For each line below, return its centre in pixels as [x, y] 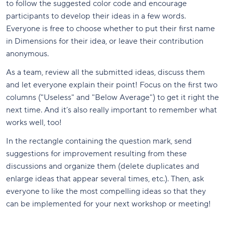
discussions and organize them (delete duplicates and [103, 166]
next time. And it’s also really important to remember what [111, 110]
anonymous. [27, 53]
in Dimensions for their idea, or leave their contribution [105, 41]
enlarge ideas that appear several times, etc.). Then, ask [105, 179]
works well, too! [34, 122]
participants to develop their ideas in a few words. [96, 16]
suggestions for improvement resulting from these [96, 153]
